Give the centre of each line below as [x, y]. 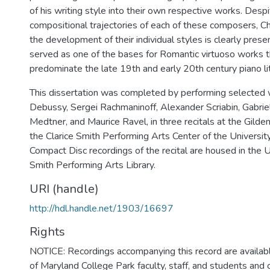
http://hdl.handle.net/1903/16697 [102, 209]
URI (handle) [64, 189]
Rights [47, 232]
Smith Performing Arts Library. [93, 165]
